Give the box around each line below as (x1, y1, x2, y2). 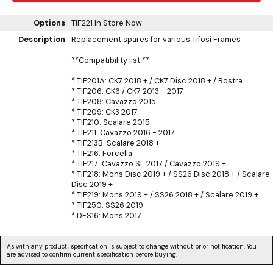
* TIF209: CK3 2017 (71, 106, 138, 117)
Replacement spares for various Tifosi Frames (71, 34, 241, 44)
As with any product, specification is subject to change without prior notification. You (7, 242, 257, 250)
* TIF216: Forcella (71, 147, 132, 158)
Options (34, 17, 65, 28)
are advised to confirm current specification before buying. (7, 250, 177, 258)
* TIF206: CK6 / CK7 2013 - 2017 (71, 85, 183, 96)
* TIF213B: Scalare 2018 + (71, 137, 160, 148)
